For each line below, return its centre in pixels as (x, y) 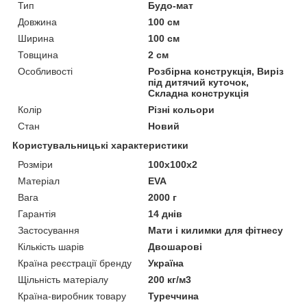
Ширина (36, 38)
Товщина (38, 54)
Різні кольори (182, 109)
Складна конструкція (199, 93)
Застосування (49, 230)
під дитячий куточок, (199, 82)
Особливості (45, 71)
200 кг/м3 (170, 279)
